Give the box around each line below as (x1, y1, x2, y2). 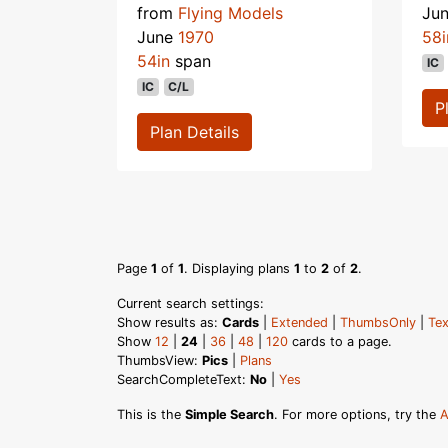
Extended (271, 314, 328, 330)
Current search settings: (117, 295, 264, 311)
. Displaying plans (184, 260, 294, 276)
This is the (117, 406, 185, 422)
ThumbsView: (117, 352, 202, 368)
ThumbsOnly (340, 314, 416, 330)
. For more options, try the (274, 406, 440, 422)
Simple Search (185, 406, 274, 422)
